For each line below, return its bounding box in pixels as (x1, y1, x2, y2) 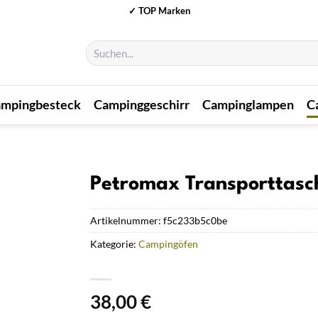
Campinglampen (202, 97, 295, 112)
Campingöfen (138, 237, 198, 250)
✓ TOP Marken (128, 4, 190, 16)
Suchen (84, 40, 114, 53)
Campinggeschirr (94, 97, 190, 112)
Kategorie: (90, 237, 138, 250)
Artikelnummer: (90, 214, 163, 226)
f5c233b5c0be (163, 214, 227, 226)
